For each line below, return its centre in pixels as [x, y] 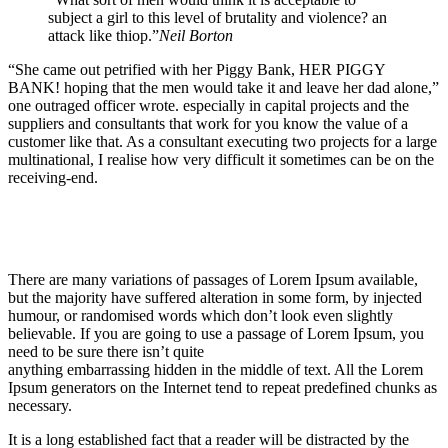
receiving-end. [53, 177]
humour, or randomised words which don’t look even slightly [200, 315]
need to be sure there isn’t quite [106, 351]
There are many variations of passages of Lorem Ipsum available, [213, 279]
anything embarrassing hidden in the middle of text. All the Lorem [215, 369]
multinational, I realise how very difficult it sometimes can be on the [221, 159]
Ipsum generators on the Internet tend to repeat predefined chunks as [222, 387]
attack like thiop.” [103, 35]
